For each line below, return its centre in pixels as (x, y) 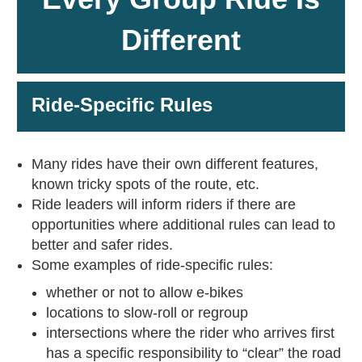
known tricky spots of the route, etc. (145, 185)
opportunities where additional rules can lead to (183, 225)
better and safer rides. (102, 245)
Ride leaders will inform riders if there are (163, 205)
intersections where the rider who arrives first (190, 333)
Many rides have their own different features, (175, 164)
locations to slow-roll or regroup (147, 313)
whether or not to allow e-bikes (144, 293)
